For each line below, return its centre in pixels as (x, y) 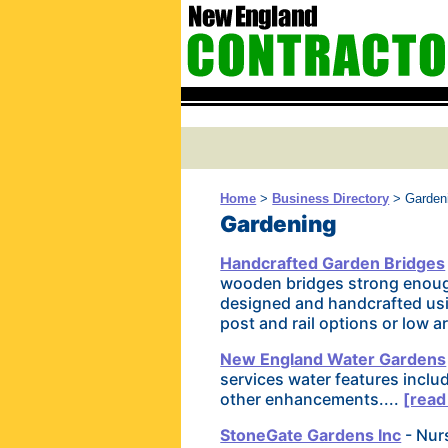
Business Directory (331, 198)
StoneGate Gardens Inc (311, 435)
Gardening (279, 224)
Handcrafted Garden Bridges (333, 263)
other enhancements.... (312, 399)
